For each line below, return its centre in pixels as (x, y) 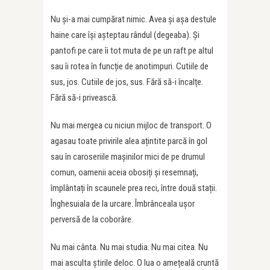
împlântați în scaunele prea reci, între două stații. (134, 188)
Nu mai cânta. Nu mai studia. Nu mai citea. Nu (129, 247)
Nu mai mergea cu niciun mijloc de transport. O (131, 125)
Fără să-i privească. (84, 97)
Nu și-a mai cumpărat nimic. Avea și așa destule (133, 19)
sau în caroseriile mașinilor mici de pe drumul (128, 156)
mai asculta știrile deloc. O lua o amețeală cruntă (135, 262)
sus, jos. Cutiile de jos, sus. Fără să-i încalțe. (127, 82)
